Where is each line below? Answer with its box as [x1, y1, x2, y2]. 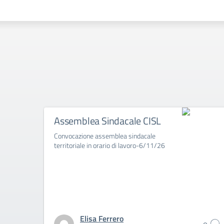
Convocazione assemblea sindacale [54, 130, 155, 141]
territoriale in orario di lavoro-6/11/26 [54, 140, 165, 150]
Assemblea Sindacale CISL [54, 113, 161, 128]
